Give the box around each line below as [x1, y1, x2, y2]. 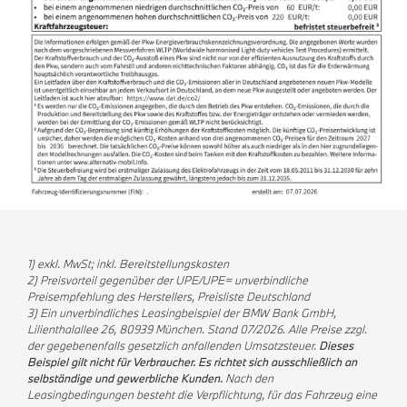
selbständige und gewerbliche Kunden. [27, 370, 223, 385]
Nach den [223, 370, 273, 385]
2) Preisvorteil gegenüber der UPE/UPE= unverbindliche [27, 272, 308, 287]
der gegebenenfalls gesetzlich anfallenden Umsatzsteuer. [27, 337, 319, 352]
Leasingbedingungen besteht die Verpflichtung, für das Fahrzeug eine [27, 386, 377, 402]
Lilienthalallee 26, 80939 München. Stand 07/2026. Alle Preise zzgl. [27, 321, 367, 336]
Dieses [319, 337, 353, 352]
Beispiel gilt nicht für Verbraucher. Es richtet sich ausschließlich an [27, 353, 357, 369]
